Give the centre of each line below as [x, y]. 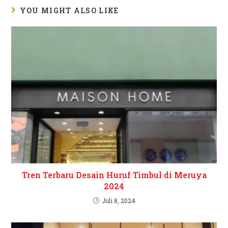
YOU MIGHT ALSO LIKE [69, 10]
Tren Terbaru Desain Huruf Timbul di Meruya [114, 175]
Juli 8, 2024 [118, 200]
